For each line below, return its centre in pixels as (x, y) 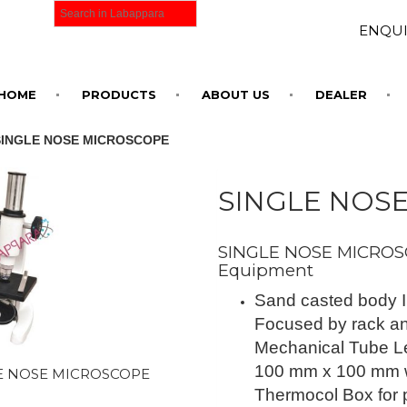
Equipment (265, 270)
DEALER (341, 94)
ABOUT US (236, 94)
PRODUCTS (119, 94)
